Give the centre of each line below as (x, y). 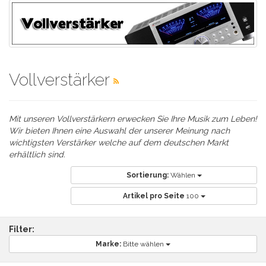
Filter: (22, 229)
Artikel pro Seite (153, 196)
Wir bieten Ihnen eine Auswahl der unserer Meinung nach (119, 130)
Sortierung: (147, 175)
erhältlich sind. (37, 154)
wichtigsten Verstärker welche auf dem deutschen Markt (119, 142)
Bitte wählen (144, 244)
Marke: (108, 244)
